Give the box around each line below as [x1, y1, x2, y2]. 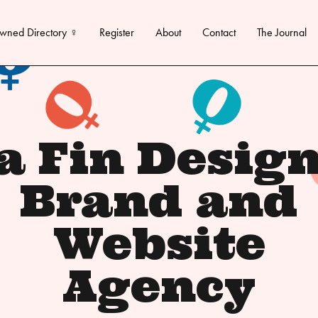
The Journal [256, 25, 307, 40]
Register [99, 25, 134, 40]
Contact [202, 25, 236, 40]
